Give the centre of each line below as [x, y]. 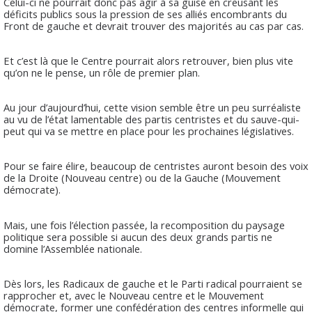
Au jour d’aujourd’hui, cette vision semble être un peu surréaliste [152, 107]
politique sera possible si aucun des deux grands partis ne [138, 236]
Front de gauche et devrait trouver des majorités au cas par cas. [154, 25]
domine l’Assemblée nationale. [73, 248]
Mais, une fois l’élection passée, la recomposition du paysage [144, 225]
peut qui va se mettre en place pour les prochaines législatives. [149, 131]
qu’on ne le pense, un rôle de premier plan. [102, 72]
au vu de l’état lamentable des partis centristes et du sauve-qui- [151, 119]
